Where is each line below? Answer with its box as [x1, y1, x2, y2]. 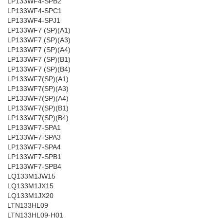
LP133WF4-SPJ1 [7, 17, 60, 24]
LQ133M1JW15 [7, 172, 55, 180]
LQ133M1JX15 [7, 182, 54, 190]
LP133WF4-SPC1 [7, 7, 62, 15]
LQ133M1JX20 [7, 192, 54, 200]
